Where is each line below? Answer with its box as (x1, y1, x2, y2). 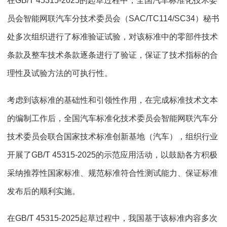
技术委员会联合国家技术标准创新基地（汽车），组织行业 (7, 132, 218, 141)
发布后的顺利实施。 (7, 187, 80, 196)
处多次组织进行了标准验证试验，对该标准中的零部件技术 (7, 32, 218, 42)
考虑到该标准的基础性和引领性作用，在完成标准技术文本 (7, 96, 218, 105)
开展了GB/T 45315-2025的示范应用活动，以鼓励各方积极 (7, 150, 217, 160)
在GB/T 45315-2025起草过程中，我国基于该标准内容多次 (7, 214, 217, 223)
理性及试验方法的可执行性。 (7, 69, 112, 78)
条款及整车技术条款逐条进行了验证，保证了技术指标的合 (7, 51, 218, 60)
